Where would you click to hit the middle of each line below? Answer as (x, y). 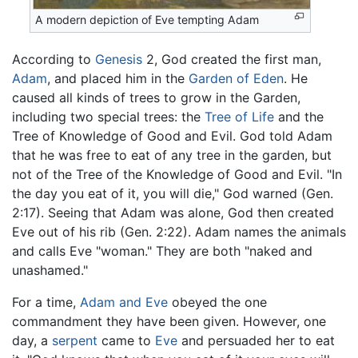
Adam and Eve (124, 302)
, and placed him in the (118, 78)
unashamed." (50, 270)
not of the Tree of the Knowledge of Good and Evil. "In (177, 174)
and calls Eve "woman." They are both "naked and (162, 251)
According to (54, 59)
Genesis (119, 59)
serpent (75, 340)
